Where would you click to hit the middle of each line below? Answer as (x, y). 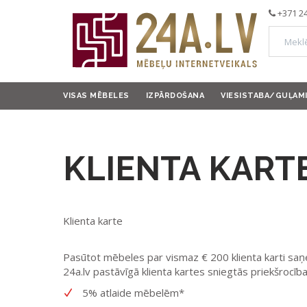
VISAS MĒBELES (96, 96)
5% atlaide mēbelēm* (133, 293)
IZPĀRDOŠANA (175, 96)
